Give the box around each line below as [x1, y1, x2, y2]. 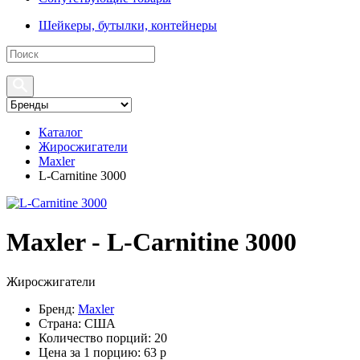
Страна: [39, 316, 81, 330]
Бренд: [39, 301, 75, 316]
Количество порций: [39, 330, 151, 345]
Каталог [39, 125, 83, 139]
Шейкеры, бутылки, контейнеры [39, 18, 217, 32]
